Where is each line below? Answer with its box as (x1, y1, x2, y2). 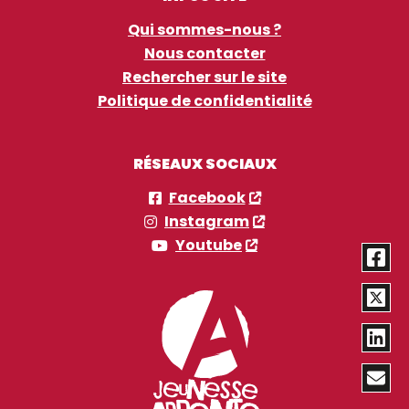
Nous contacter (143, 43, 266, 64)
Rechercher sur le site (122, 67, 287, 88)
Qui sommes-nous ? (128, 19, 281, 40)
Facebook (168, 187, 246, 208)
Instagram (164, 211, 249, 232)
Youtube (175, 235, 242, 256)
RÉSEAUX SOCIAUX (132, 153, 277, 174)
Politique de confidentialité (97, 90, 312, 111)
